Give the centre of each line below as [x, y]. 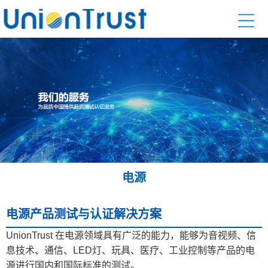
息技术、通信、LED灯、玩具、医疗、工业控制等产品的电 [130, 251]
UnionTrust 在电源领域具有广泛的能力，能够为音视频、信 [131, 236]
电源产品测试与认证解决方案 [84, 214]
